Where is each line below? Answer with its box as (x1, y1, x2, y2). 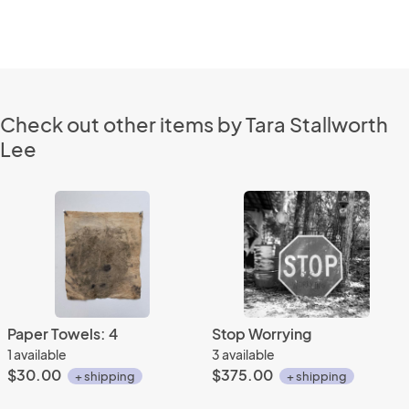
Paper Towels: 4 (7, 323, 118, 343)
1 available (7, 345, 67, 362)
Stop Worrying (212, 323, 311, 343)
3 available (212, 345, 275, 362)
